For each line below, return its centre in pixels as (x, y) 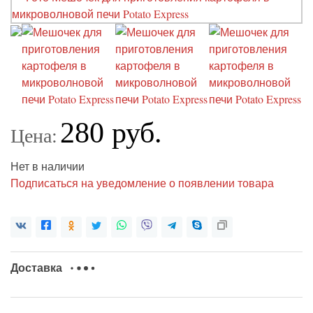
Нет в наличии (48, 166)
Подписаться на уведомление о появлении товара (142, 183)
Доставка (38, 268)
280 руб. (111, 133)
